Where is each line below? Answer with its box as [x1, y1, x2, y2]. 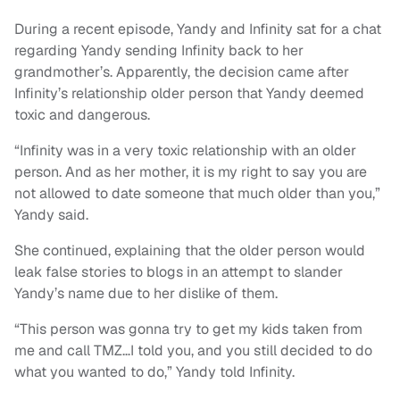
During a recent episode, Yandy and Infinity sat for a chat [14, 20, 381, 39]
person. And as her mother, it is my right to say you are [14, 162, 367, 182]
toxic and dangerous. [14, 105, 154, 125]
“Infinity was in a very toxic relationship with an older [14, 141, 356, 161]
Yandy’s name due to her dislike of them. [14, 284, 278, 304]
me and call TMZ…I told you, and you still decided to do [14, 341, 372, 361]
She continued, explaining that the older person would [14, 241, 365, 261]
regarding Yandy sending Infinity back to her [14, 41, 304, 61]
